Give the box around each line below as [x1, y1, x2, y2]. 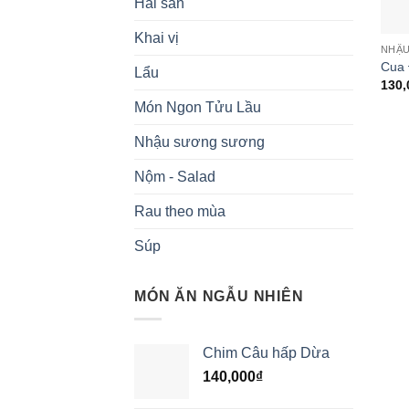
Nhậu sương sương [134, 134, 265, 151]
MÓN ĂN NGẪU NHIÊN [134, 288, 304, 305]
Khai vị [134, 30, 179, 47]
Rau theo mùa [134, 204, 225, 220]
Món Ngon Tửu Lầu [134, 100, 261, 116]
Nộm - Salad [134, 169, 215, 185]
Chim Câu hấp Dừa [203, 345, 330, 361]
